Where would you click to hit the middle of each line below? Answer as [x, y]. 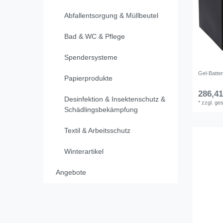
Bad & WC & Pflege [95, 37]
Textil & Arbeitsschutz [97, 131]
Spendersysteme [91, 57]
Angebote [71, 172]
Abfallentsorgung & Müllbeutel [111, 16]
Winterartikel [84, 152]
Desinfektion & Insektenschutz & [115, 99]
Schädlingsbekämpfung [101, 110]
